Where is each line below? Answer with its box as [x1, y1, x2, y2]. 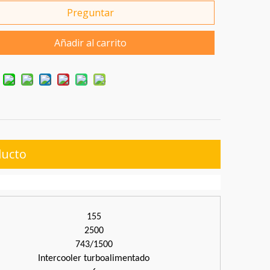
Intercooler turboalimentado [38, 254, 149, 264]
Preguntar [67, 6, 115, 20]
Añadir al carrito [54, 36, 127, 50]
